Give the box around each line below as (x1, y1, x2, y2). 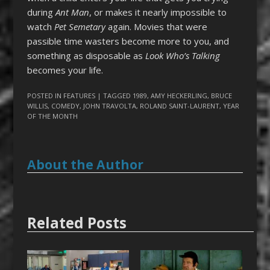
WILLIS (27, 101, 48, 111)
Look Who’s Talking (142, 49, 220, 61)
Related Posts (27, 212, 127, 233)
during (27, 5, 55, 18)
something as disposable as (27, 49, 143, 61)
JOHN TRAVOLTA (83, 101, 136, 111)
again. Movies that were (105, 20, 207, 33)
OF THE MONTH (27, 111, 78, 121)
